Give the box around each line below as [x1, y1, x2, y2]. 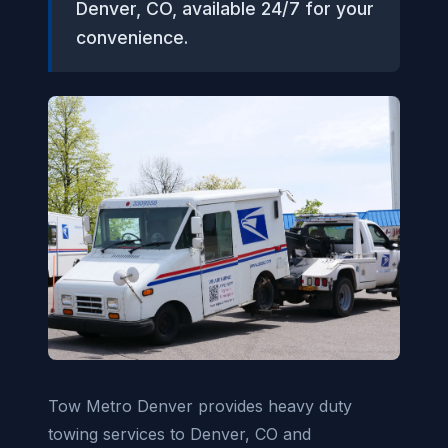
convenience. [76, 27, 188, 48]
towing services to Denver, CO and [48, 423, 311, 444]
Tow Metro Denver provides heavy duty [48, 395, 352, 416]
